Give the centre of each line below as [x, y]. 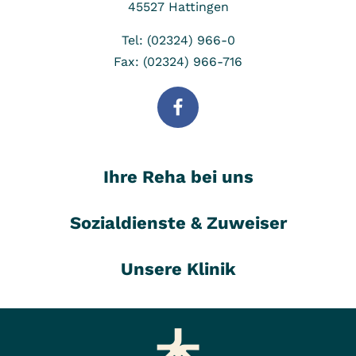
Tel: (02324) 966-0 [178, 41]
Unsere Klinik [178, 269]
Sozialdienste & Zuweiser [178, 222]
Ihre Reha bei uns [178, 176]
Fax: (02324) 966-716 [178, 62]
